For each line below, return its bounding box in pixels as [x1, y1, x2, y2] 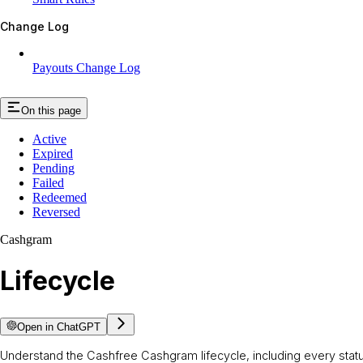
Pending [32, 161, 75, 176]
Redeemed [32, 190, 87, 205]
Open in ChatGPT [17, 321, 101, 334]
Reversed [32, 205, 80, 220]
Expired [32, 147, 73, 161]
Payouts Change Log [32, 60, 140, 75]
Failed [32, 176, 64, 190]
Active [32, 132, 66, 147]
